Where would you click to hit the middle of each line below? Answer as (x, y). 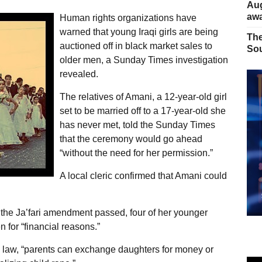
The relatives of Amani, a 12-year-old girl (143, 96)
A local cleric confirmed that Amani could (143, 175)
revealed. (79, 74)
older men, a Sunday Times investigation (144, 60)
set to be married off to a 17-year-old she (142, 111)
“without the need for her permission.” (136, 153)
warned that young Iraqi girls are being (139, 32)
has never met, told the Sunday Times (137, 125)
